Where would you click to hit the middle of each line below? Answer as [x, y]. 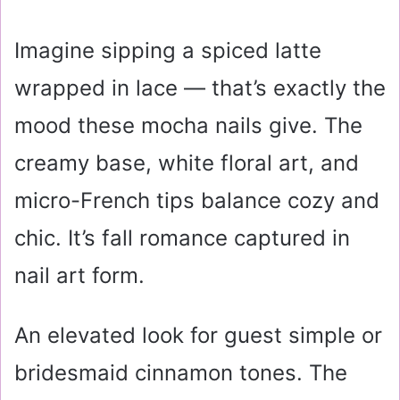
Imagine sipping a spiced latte [168, 51]
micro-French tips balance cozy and [197, 201]
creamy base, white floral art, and [187, 163]
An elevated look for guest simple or [198, 336]
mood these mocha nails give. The [188, 126]
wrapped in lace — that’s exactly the [200, 88]
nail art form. [79, 276]
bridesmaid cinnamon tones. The [181, 373]
